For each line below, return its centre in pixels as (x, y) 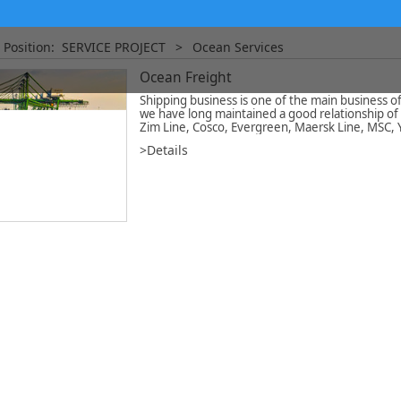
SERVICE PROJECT (114, 47)
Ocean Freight (185, 78)
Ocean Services (238, 47)
